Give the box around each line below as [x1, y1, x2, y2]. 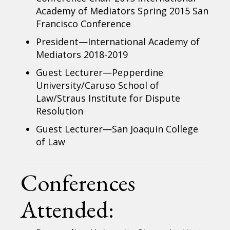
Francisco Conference [36, 17, 131, 30]
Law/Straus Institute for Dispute [36, 91, 181, 104]
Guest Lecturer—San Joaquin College [36, 122, 199, 135]
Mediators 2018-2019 [36, 48, 128, 61]
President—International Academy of [36, 35, 200, 48]
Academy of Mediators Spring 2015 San [36, 4, 209, 17]
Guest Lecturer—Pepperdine [36, 66, 164, 79]
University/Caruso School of [36, 79, 160, 91]
